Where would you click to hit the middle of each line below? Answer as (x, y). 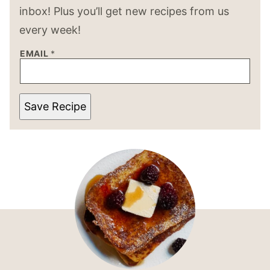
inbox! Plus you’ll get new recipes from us (124, 11)
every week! (50, 30)
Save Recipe (55, 107)
